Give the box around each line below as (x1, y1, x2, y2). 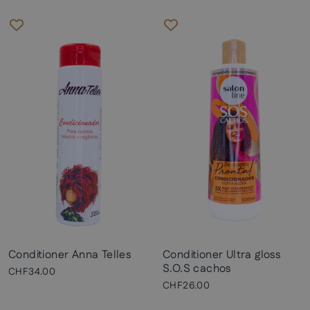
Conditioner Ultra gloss (163, 247, 281, 263)
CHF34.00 (8, 265, 56, 279)
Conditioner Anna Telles (8, 247, 131, 263)
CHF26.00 (163, 279, 210, 293)
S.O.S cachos (163, 261, 231, 277)
